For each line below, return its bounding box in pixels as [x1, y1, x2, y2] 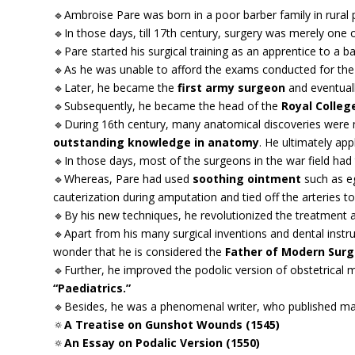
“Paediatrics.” [53, 281, 135, 296]
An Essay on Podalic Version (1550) [64, 335, 261, 351]
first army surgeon [177, 80, 286, 96]
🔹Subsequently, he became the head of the [53, 98, 282, 114]
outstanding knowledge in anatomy [53, 135, 260, 151]
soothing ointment [193, 171, 302, 187]
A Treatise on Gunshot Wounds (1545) [64, 317, 281, 333]
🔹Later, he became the [53, 80, 178, 96]
